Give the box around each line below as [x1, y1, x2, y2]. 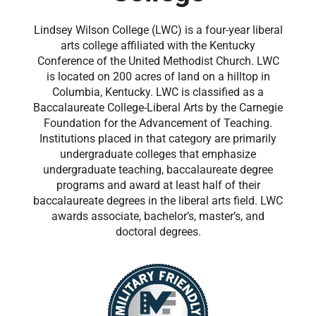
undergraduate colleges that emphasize [60, 147, 256, 162]
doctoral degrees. [115, 225, 201, 239]
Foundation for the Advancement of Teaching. [44, 116, 272, 130]
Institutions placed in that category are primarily [39, 132, 276, 146]
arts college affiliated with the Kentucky [61, 39, 255, 53]
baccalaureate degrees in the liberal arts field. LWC [33, 194, 283, 208]
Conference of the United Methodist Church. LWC [37, 54, 279, 68]
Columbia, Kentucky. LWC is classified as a [52, 85, 264, 99]
